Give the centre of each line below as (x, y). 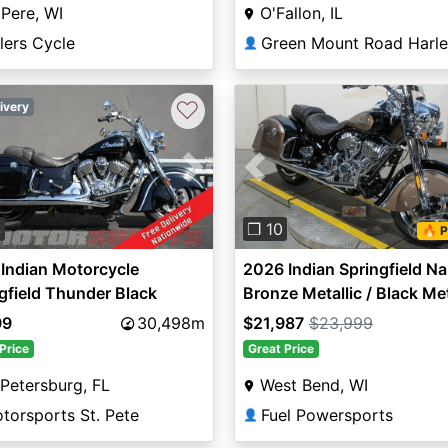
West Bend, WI (313, 385)
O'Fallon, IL (301, 13)
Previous (287, 178)
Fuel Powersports (326, 415)
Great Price (280, 349)
